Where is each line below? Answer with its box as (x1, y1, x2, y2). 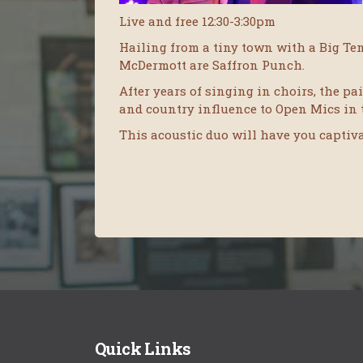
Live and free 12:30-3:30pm (119, 13, 275, 29)
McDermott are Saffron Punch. (119, 57, 305, 73)
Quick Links (95, 338, 191, 359)
